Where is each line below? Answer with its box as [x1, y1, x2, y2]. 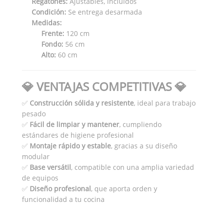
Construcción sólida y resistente [30, 98, 134, 108]
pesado [22, 109, 46, 118]
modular [22, 151, 50, 161]
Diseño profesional [30, 183, 91, 193]
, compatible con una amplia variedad [71, 162, 194, 172]
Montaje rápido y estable [30, 141, 111, 150]
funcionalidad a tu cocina [22, 194, 105, 204]
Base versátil [30, 162, 71, 172]
